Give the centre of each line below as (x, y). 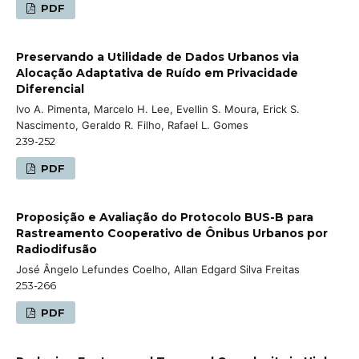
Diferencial (50, 89)
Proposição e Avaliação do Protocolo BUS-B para (165, 217)
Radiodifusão (56, 249)
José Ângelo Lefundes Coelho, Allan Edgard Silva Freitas (158, 269)
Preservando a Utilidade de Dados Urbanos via (157, 56)
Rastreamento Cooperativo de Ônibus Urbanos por (172, 233)
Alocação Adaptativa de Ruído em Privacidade (157, 73)
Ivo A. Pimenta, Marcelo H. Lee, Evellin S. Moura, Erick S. (158, 109)
